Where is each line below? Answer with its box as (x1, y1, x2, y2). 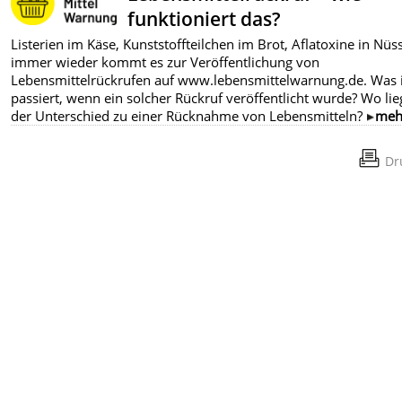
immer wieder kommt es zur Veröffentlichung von (11, 53, 320, 72)
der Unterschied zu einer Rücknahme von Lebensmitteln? (11, 107, 367, 126)
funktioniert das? (127, 6, 281, 32)
